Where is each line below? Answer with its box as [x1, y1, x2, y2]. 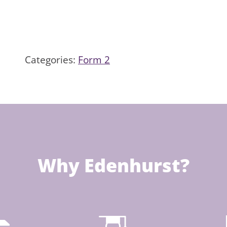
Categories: [25, 53, 78, 67]
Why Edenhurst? [37, 153, 190, 178]
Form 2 [78, 53, 110, 67]
